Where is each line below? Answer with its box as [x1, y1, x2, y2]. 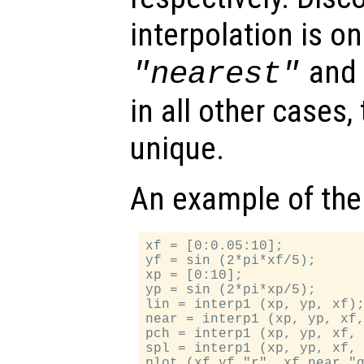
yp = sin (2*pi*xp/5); [145, 283, 317, 298]
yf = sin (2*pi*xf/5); [145, 253, 317, 269]
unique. [130, 130, 224, 168]
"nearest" [132, 56, 301, 93]
